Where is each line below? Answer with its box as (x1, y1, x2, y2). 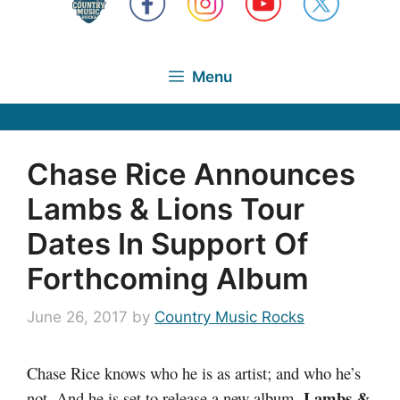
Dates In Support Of (27, 225, 308, 262)
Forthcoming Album (27, 260, 309, 296)
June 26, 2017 (27, 308, 128, 326)
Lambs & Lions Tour (27, 190, 304, 227)
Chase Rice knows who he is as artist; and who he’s (27, 362, 361, 384)
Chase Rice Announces (27, 155, 355, 192)
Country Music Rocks (154, 308, 304, 326)
